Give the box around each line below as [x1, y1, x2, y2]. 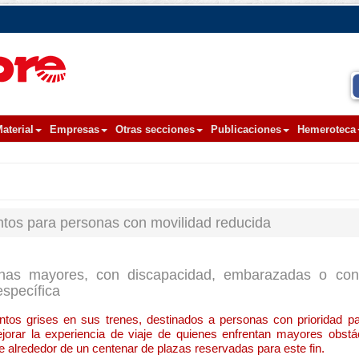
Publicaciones [211, 123, 281, 135]
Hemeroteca [297, 123, 356, 135]
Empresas [50, 123, 99, 135]
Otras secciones [115, 123, 195, 135]
